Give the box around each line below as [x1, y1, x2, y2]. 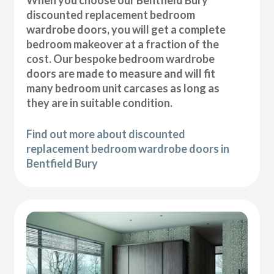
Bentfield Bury [26, 156, 98, 170]
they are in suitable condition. [26, 95, 173, 109]
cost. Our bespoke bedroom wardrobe [26, 51, 215, 65]
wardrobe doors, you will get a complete [26, 22, 226, 36]
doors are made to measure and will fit [26, 66, 216, 80]
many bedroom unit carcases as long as [26, 81, 220, 95]
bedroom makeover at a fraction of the [26, 37, 220, 51]
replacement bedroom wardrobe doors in [26, 141, 230, 155]
